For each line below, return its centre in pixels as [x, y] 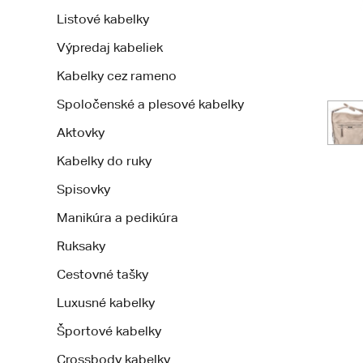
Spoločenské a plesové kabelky [150, 104]
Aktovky [81, 132]
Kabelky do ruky [104, 161]
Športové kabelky [109, 331]
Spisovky [83, 189]
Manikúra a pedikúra [117, 218]
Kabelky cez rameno [117, 76]
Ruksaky [81, 246]
